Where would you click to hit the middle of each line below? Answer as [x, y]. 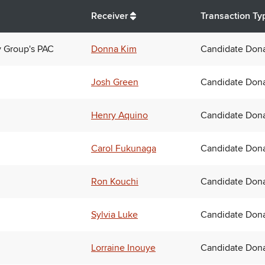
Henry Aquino [119, 116]
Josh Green [115, 83]
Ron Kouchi [115, 182]
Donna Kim [114, 49]
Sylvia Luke [114, 215]
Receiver [110, 16]
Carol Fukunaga [124, 149]
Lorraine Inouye [123, 248]
